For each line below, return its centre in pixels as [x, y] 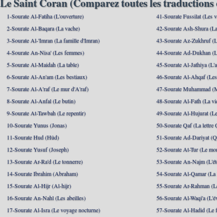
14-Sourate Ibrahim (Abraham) [42, 173]
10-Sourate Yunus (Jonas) [37, 125]
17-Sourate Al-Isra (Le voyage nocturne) [54, 210]
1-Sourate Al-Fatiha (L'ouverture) [45, 16]
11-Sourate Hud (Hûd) [33, 137]
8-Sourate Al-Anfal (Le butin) [41, 101]
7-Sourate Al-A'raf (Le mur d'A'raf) [48, 89]
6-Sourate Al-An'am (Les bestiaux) [47, 77]
